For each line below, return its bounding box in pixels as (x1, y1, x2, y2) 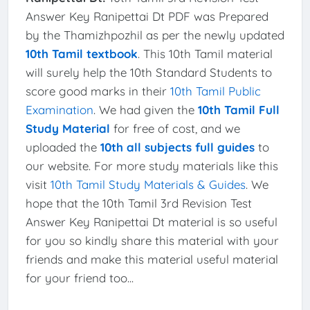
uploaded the (25, 139, 100, 154)
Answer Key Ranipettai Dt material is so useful (25, 214, 277, 229)
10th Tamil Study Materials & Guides (50, 176, 246, 192)
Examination (25, 102, 93, 117)
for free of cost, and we (109, 120, 240, 136)
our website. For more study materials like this (25, 158, 278, 173)
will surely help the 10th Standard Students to (25, 64, 272, 80)
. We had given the (93, 102, 198, 117)
